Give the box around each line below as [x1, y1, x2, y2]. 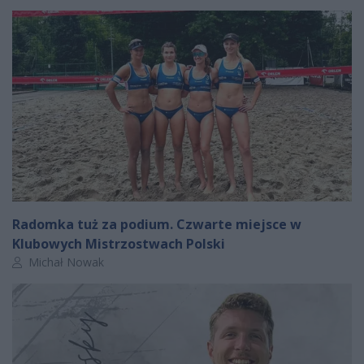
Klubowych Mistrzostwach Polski [12, 234, 225, 253]
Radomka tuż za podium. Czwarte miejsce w [12, 214, 301, 233]
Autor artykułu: [11, 253, 89, 269]
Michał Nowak [25, 253, 104, 270]
